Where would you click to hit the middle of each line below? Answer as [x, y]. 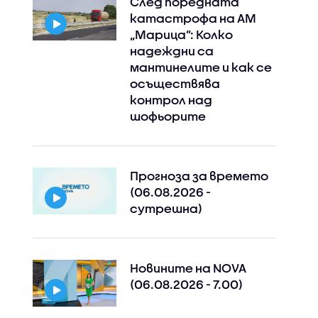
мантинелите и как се [201, 67]
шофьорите [168, 116]
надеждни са [171, 51]
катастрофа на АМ [193, 18]
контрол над [171, 100]
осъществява [175, 83]
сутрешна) [166, 208]
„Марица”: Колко [181, 34]
